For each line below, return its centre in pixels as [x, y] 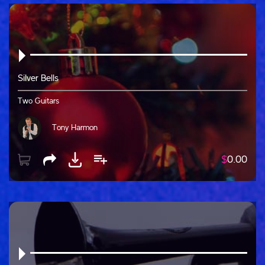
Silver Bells [38, 78]
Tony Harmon [75, 127]
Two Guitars [38, 101]
